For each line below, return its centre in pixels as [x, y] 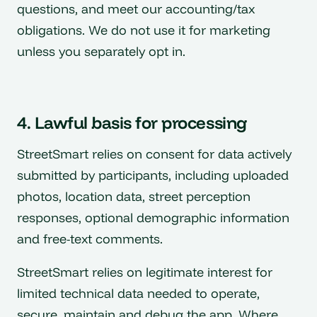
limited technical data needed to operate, [138, 294]
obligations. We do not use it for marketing [144, 30]
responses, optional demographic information [153, 217]
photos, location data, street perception [134, 196]
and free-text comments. [90, 238]
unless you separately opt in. [101, 51]
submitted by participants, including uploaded [153, 175]
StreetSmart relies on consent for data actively [154, 154]
